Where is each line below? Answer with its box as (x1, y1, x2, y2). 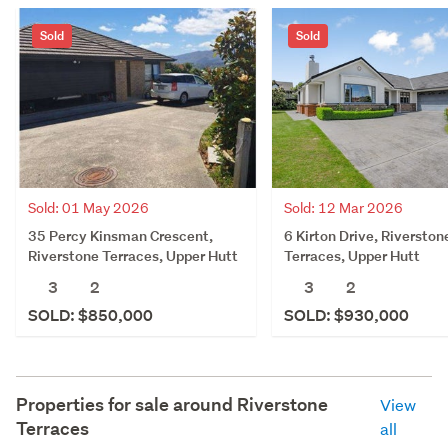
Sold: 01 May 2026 (28, 198, 149, 217)
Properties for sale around (16, 392, 237, 416)
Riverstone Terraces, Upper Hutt (28, 245, 238, 265)
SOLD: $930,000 (284, 304, 409, 326)
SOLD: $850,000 (28, 304, 153, 326)
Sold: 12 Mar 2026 (284, 198, 403, 217)
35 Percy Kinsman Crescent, (28, 225, 213, 245)
